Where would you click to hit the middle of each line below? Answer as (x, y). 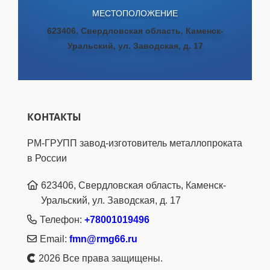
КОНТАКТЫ (54, 117)
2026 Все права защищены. (100, 259)
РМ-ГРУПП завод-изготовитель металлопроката (135, 143)
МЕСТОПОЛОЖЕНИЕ (135, 13)
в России (47, 159)
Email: (53, 239)
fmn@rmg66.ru (103, 239)
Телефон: (61, 220)
